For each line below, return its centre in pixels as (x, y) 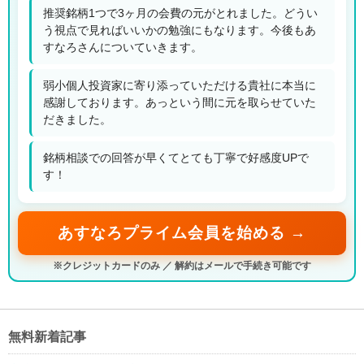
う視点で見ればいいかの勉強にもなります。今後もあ (180, 30)
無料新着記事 (47, 337)
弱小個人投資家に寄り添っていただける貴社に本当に (180, 86)
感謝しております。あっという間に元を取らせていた (180, 103)
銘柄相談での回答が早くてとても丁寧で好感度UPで (176, 158)
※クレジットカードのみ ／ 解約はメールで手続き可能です (182, 266)
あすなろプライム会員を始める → (182, 233)
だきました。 (77, 120)
